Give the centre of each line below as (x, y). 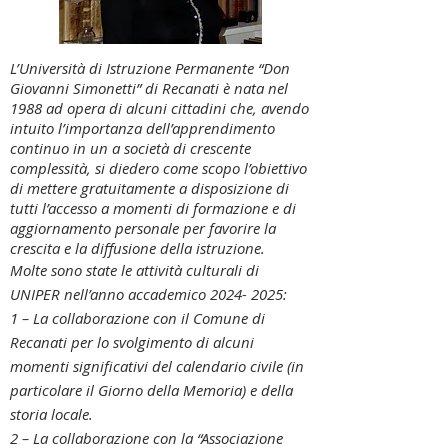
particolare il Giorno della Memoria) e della (151, 390)
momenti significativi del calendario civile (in (157, 366)
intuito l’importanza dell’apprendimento (142, 128)
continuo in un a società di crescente (130, 148)
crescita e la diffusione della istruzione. (137, 248)
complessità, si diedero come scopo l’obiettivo (158, 168)
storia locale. (51, 414)
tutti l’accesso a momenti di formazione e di (153, 208)
